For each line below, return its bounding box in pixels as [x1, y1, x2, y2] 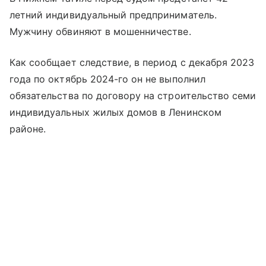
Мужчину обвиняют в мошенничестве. [9, 25, 191, 37]
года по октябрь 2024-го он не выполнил [9, 72, 205, 85]
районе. [9, 122, 46, 135]
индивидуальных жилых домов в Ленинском [9, 106, 221, 118]
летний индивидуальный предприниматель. [9, 8, 217, 21]
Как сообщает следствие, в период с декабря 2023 [9, 56, 255, 68]
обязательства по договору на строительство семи [9, 89, 256, 102]
